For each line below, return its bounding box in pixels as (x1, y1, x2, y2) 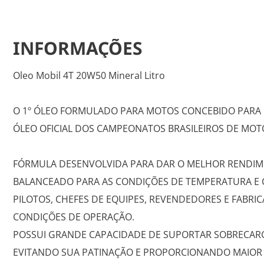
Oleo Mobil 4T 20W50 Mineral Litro (13, 69, 165, 82)
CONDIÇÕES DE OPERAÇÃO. (13, 210, 134, 223)
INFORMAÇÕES (13, 36, 143, 60)
